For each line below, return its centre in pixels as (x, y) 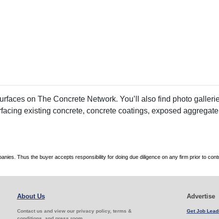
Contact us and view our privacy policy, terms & (74, 211)
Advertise (201, 197)
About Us (31, 197)
